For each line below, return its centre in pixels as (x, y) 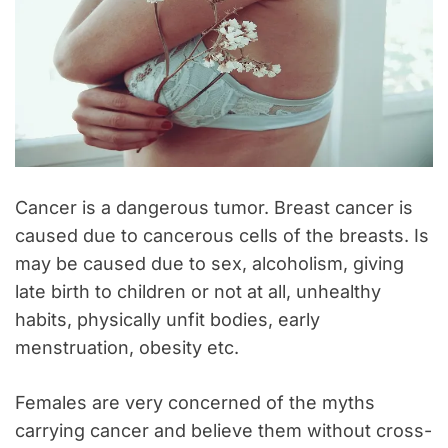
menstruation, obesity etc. (127, 347)
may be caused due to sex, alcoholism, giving (209, 263)
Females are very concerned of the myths (195, 402)
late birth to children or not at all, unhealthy (198, 291)
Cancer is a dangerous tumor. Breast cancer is (214, 207)
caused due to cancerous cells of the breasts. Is (222, 235)
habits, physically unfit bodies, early (167, 319)
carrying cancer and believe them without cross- (223, 430)
